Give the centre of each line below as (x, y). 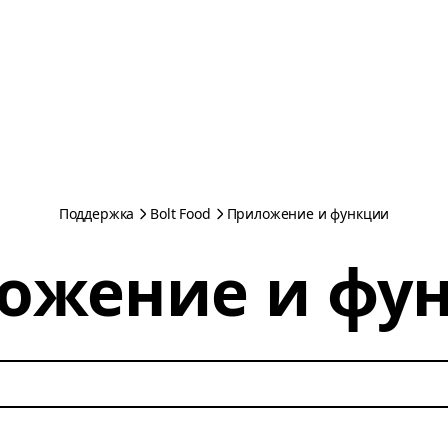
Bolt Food (180, 213)
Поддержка (96, 213)
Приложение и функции (308, 213)
